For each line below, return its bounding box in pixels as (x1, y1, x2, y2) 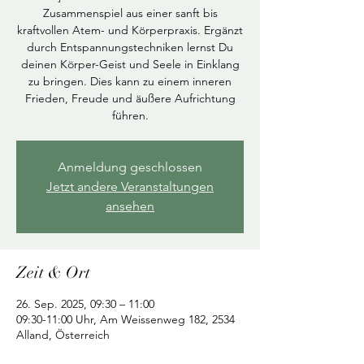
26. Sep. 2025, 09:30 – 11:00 (16, 297, 154, 311)
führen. (111, 108, 149, 123)
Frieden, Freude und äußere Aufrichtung (24, 91, 236, 106)
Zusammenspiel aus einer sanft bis (42, 6, 218, 20)
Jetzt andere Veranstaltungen (46, 179, 214, 194)
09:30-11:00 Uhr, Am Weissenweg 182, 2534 (16, 312, 235, 327)
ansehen (106, 198, 154, 214)
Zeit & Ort (16, 262, 90, 283)
